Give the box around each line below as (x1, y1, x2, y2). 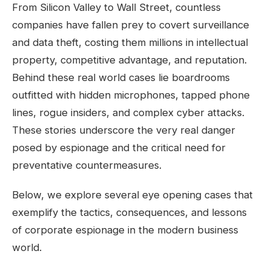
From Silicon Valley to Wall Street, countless (12, 1, 221, 14)
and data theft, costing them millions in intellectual (12, 36, 248, 49)
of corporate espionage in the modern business (12, 224, 238, 237)
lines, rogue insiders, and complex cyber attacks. (12, 106, 244, 119)
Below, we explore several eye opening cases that (12, 189, 253, 201)
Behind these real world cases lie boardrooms (12, 71, 230, 84)
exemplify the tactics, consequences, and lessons (12, 206, 247, 219)
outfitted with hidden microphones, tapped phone (12, 89, 250, 102)
